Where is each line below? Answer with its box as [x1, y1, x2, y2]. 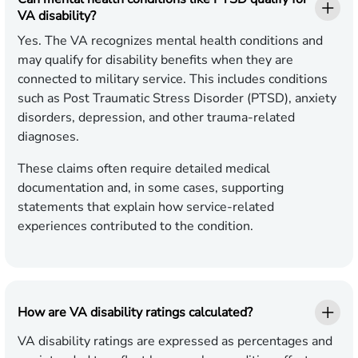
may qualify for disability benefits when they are [18, 51, 293, 70]
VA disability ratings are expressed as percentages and [18, 332, 332, 351]
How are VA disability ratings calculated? [18, 303, 253, 321]
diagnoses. [18, 128, 79, 146]
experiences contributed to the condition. [18, 217, 253, 236]
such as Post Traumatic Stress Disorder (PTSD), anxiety [18, 89, 336, 108]
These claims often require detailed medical [18, 160, 270, 178]
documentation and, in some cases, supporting [18, 179, 284, 197]
